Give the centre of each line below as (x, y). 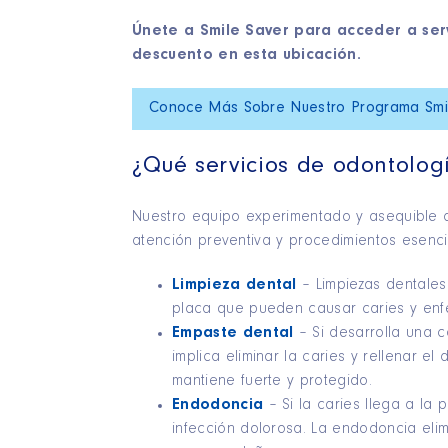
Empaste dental (233, 333)
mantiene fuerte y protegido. (272, 381)
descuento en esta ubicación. (246, 55)
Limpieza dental (234, 285)
